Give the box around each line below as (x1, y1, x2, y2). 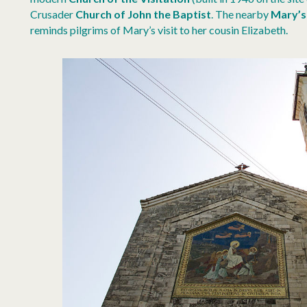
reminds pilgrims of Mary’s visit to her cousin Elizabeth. (30, 23, 288, 37)
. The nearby (211, 8, 271, 21)
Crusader (30, 8, 76, 21)
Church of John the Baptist (75, 8, 212, 21)
